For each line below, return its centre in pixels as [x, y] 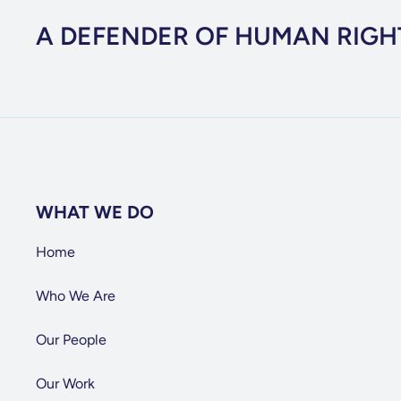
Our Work [65, 384]
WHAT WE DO [94, 212]
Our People [71, 340]
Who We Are [75, 296]
